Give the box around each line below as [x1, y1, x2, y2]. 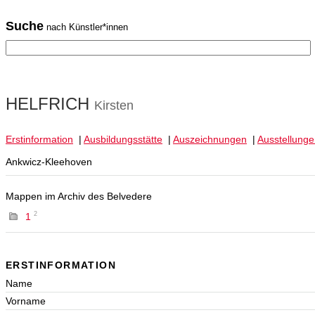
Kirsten [94, 98, 134, 113]
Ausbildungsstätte [84, 134, 162, 146]
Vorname [6, 295, 46, 307]
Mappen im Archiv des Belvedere [6, 191, 152, 202]
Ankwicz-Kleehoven [6, 156, 92, 168]
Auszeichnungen [173, 134, 247, 146]
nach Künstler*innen [44, 22, 128, 32]
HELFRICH [6, 94, 94, 114]
